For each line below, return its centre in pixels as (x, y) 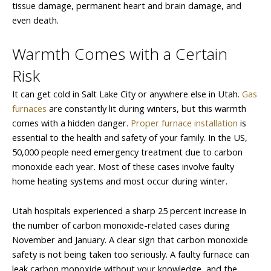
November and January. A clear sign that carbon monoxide (130, 240)
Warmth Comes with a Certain (120, 54)
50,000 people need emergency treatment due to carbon (127, 152)
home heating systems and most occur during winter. (120, 181)
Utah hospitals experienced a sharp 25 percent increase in (129, 211)
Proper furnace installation (184, 122)
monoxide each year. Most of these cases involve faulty (123, 166)
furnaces (29, 108)
